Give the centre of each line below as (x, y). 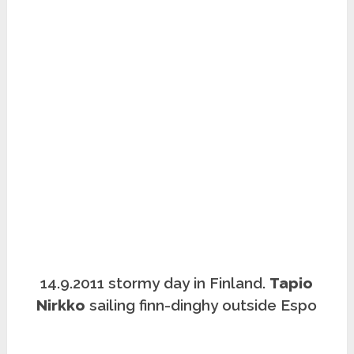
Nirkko (61, 305)
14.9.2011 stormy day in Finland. (155, 283)
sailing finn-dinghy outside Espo (201, 305)
